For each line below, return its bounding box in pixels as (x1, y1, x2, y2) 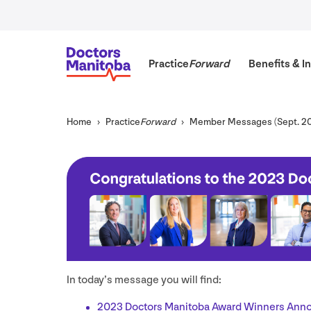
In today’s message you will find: (67, 274, 221, 287)
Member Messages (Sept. (190, 116, 301, 128)
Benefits (248, 57, 292, 71)
